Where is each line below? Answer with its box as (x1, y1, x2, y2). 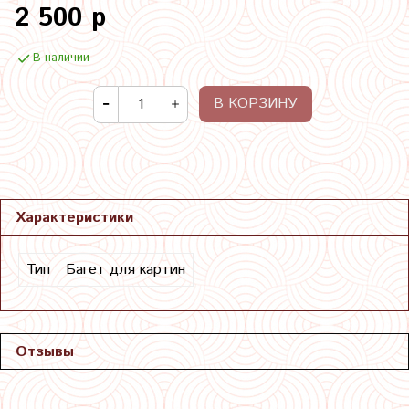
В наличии (33, 48, 89, 67)
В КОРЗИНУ (214, 93, 298, 115)
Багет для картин (66, 258, 185, 280)
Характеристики (16, 206, 133, 228)
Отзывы (16, 341, 74, 362)
